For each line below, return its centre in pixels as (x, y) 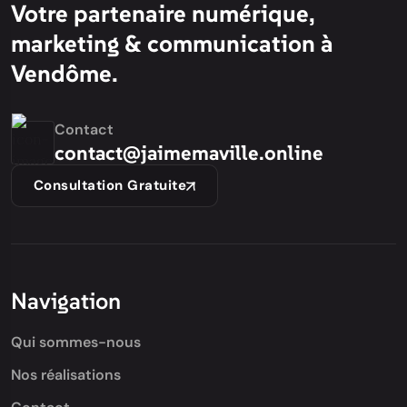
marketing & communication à (172, 44)
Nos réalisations (66, 375)
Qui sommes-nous (76, 342)
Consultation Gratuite (110, 185)
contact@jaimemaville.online (189, 153)
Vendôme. (65, 74)
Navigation (66, 301)
